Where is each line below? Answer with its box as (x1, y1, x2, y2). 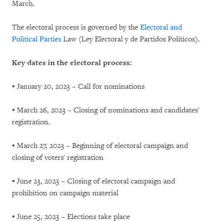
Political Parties (12, 34, 61, 44)
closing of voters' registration (12, 152, 104, 162)
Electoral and (140, 22, 182, 32)
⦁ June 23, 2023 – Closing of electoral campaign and (12, 176, 175, 186)
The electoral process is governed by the (12, 22, 140, 32)
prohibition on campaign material (12, 188, 118, 198)
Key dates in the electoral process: (12, 58, 132, 68)
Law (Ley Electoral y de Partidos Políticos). (61, 34, 200, 44)
